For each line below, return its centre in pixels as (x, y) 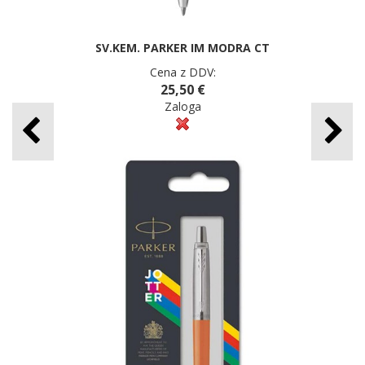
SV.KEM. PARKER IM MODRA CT (182, 47)
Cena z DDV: (182, 72)
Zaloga (182, 106)
